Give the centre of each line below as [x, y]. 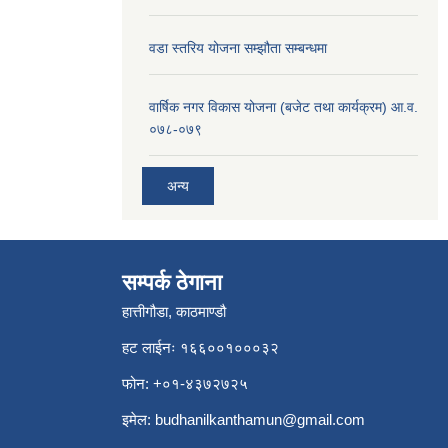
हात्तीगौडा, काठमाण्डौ [174, 311]
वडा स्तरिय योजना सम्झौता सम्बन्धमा [238, 48]
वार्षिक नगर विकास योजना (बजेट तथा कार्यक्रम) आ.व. [283, 107]
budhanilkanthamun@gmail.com [260, 419]
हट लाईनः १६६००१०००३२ [200, 347]
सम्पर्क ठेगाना [172, 282]
